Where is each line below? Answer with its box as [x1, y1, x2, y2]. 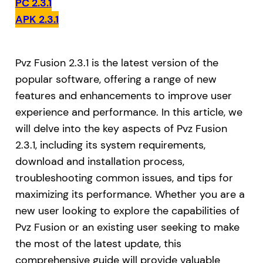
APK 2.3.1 [15, 12, 59, 27]
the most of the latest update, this [15, 237, 181, 251]
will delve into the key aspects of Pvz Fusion [15, 122, 227, 136]
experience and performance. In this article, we [15, 105, 242, 120]
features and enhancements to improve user [15, 89, 232, 103]
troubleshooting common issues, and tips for [15, 171, 233, 186]
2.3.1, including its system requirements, [15, 138, 205, 153]
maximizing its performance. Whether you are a [15, 187, 245, 202]
